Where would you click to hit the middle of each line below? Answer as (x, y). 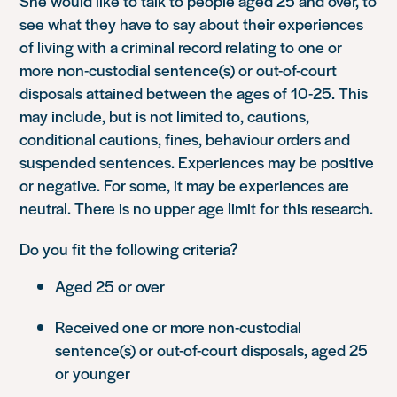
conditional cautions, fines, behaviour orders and (185, 138)
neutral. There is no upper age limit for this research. (197, 207)
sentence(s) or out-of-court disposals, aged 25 (212, 349)
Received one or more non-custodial (179, 326)
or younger (93, 372)
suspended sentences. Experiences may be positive (197, 161)
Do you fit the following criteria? (129, 248)
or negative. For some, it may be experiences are (185, 184)
